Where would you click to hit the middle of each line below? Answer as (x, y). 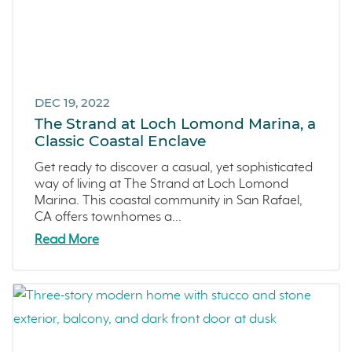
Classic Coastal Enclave (120, 141)
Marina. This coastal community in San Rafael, (169, 201)
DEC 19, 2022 (72, 102)
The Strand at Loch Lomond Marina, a (175, 124)
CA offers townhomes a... (108, 218)
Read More (67, 240)
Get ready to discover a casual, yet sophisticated (174, 168)
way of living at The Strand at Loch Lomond (161, 185)
